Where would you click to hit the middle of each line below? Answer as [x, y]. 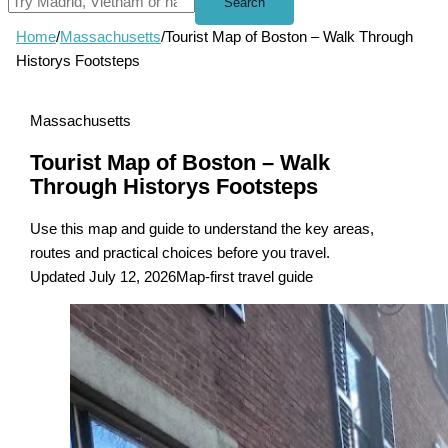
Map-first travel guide [245, 277]
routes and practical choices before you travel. [180, 253]
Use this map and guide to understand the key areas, [202, 229]
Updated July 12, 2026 [103, 277]
